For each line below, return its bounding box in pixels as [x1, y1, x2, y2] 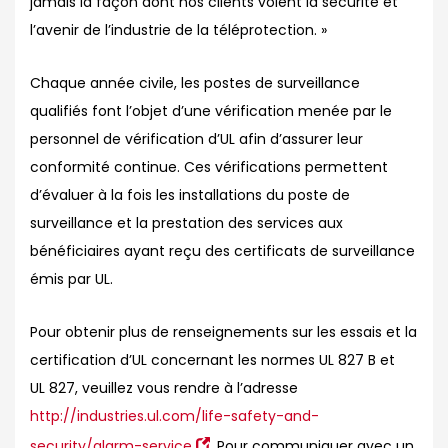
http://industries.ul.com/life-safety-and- [30, 406, 319, 426]
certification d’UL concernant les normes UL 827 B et [30, 350, 395, 370]
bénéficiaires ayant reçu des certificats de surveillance [30, 241, 415, 261]
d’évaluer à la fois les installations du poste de [30, 185, 350, 205]
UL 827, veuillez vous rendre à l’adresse [30, 378, 298, 398]
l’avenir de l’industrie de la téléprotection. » [30, 20, 327, 40]
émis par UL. [30, 269, 113, 289]
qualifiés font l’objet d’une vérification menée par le [30, 101, 392, 121]
